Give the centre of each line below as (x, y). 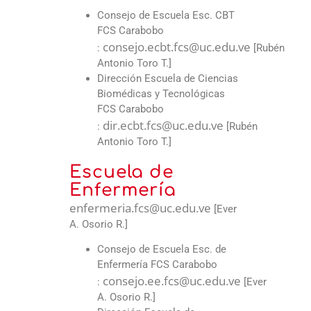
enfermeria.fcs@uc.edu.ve (140, 208)
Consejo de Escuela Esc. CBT (166, 15)
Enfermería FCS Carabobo (157, 265)
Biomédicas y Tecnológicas (161, 93)
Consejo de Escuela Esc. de (162, 250)
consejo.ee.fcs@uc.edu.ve (172, 281)
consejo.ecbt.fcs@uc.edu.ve (177, 47)
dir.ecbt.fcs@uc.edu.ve (163, 125)
